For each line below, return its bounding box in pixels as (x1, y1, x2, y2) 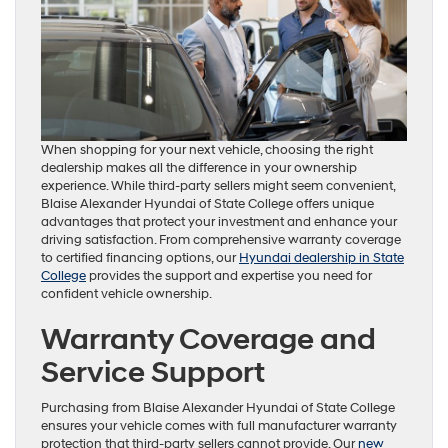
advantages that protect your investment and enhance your (41, 214, 397, 231)
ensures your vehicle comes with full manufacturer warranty (41, 418, 397, 435)
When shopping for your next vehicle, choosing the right (41, 142, 373, 159)
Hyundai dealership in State (239, 250, 404, 267)
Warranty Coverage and (41, 321, 376, 359)
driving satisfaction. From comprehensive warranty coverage (41, 232, 401, 249)
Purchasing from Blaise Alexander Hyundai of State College (41, 400, 395, 417)
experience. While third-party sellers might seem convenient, (41, 178, 395, 195)
